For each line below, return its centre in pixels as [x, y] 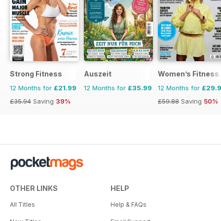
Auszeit [98, 74]
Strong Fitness [36, 74]
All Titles [22, 204]
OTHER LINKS [34, 188]
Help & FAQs [129, 204]
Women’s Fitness [188, 74]
